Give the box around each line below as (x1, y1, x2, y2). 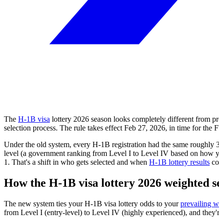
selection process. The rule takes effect (4, 123, 124, 132)
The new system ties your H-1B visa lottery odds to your (4, 199, 180, 208)
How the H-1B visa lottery (4, 176, 138, 189)
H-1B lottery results (149, 157, 210, 166)
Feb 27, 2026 (124, 123, 165, 132)
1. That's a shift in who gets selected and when (4, 157, 149, 166)
